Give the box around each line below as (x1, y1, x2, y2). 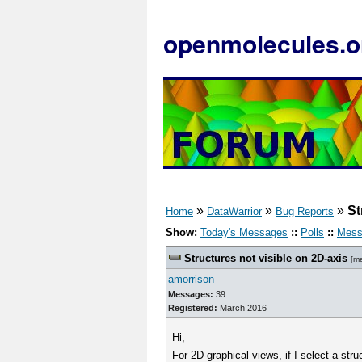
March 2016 (217, 303, 267, 313)
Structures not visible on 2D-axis (184, 252, 347, 264)
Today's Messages (200, 226, 288, 238)
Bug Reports (276, 205, 334, 217)
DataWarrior (207, 205, 262, 217)
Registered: (168, 303, 217, 313)
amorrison (168, 273, 214, 285)
